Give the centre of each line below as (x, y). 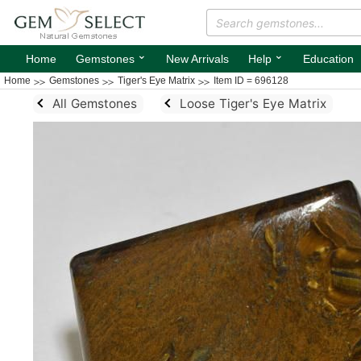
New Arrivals (197, 59)
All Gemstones (94, 104)
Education (328, 59)
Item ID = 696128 (251, 81)
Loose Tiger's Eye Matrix (253, 104)
